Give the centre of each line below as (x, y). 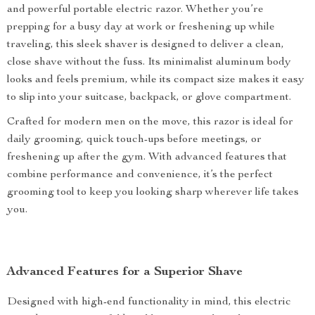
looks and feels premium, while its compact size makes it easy (156, 80)
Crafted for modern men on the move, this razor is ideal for (150, 122)
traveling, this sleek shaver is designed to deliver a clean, (146, 45)
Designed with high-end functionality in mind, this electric (149, 302)
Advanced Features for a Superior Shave (125, 272)
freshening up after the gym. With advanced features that (147, 157)
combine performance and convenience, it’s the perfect (140, 175)
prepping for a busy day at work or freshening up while (141, 27)
